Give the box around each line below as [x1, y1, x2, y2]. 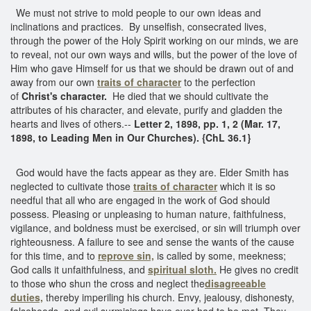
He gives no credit [217, 262, 299, 276]
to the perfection [184, 74, 255, 89]
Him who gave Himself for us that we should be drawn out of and [10, 60, 294, 75]
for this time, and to [10, 248, 98, 262]
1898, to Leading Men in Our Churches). [10, 130, 202, 144]
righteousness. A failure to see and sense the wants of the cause [10, 234, 294, 249]
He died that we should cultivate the [107, 88, 269, 103]
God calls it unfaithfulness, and [10, 262, 148, 276]
